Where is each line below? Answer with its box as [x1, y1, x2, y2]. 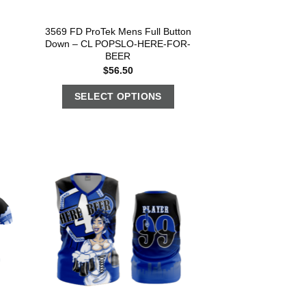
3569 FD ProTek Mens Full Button [44, 26, 191, 38]
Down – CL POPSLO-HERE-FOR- [45, 38, 191, 50]
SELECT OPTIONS [74, 90, 162, 102]
